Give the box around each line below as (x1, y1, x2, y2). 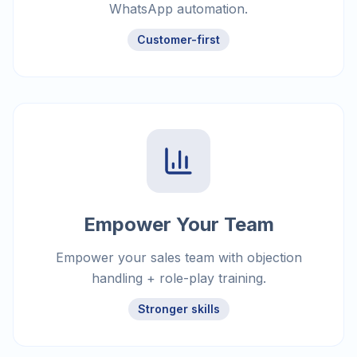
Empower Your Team (83, 213, 274, 237)
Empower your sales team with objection (55, 249, 302, 266)
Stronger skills (137, 302, 220, 316)
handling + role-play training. (91, 270, 266, 287)
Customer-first (137, 33, 220, 47)
